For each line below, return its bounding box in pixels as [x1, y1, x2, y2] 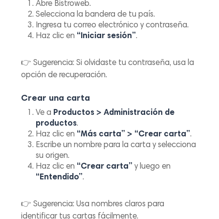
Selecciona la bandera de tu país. [36, 11, 155, 20]
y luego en [132, 162, 171, 171]
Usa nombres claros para [74, 200, 165, 209]
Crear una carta [21, 94, 90, 103]
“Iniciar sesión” [77, 32, 136, 41]
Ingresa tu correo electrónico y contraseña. [36, 22, 189, 30]
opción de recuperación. [21, 71, 108, 80]
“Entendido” [36, 173, 83, 182]
